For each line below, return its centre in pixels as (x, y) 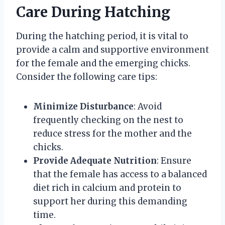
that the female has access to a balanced (120, 175)
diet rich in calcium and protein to (107, 188)
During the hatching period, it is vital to (102, 36)
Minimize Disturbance (83, 107)
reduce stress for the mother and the (113, 134)
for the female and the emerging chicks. (103, 64)
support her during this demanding (110, 202)
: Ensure (174, 161)
